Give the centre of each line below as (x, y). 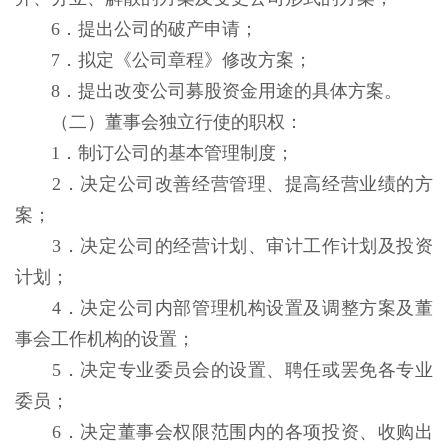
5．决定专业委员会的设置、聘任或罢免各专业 (243, 370)
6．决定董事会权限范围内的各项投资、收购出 (243, 432)
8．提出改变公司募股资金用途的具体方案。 (229, 91)
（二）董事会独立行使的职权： (179, 122)
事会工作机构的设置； (107, 339)
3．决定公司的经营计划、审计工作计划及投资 (243, 246)
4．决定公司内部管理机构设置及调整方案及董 (243, 308)
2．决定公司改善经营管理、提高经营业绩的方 (243, 184)
